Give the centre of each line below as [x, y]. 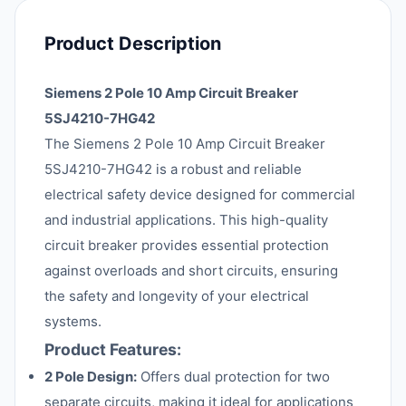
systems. [73, 321]
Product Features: [113, 349]
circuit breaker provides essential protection [187, 245]
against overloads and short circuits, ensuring [191, 271]
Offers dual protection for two [233, 377]
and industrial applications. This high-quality [186, 220]
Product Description [133, 43]
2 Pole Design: [91, 377]
